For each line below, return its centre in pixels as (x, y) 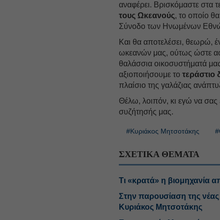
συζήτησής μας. (146, 111)
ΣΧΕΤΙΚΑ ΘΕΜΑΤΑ (159, 154)
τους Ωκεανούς (147, 15)
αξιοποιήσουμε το (150, 74)
